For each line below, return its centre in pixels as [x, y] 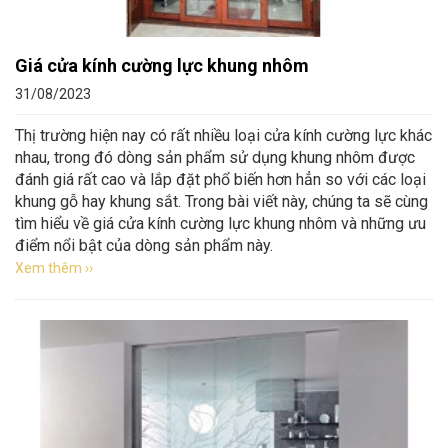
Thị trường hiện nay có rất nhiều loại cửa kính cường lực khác [223, 135]
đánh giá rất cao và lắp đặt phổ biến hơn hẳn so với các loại [220, 179]
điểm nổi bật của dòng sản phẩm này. [144, 245]
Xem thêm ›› [54, 268]
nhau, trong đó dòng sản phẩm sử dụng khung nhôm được [215, 157]
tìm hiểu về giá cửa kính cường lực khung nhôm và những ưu [220, 223]
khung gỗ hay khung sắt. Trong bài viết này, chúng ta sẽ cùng [221, 201]
